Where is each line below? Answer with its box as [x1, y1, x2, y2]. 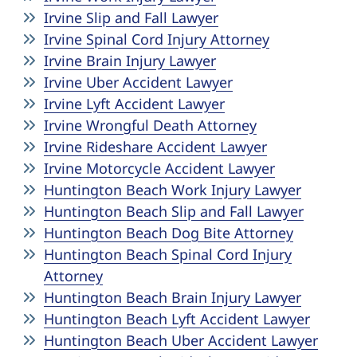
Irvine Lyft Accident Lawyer [44, 94, 225, 113]
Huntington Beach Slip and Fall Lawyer [44, 202, 304, 221]
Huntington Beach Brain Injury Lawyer [44, 288, 301, 307]
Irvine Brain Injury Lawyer [44, 51, 216, 70]
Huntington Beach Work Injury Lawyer [44, 180, 301, 199]
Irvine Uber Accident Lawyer [44, 73, 233, 92]
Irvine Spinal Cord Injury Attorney [44, 29, 269, 49]
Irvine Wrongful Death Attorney [44, 116, 257, 135]
